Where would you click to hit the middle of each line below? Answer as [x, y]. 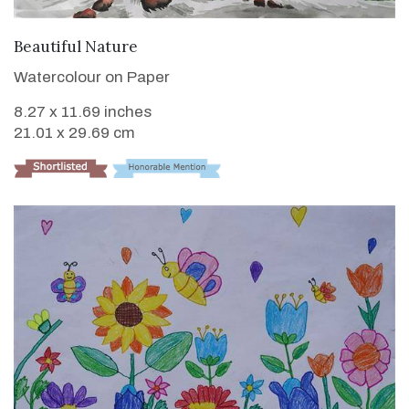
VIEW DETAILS [204, 45]
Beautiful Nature [76, 47]
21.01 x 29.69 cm [74, 133]
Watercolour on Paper [92, 78]
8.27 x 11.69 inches [83, 112]
